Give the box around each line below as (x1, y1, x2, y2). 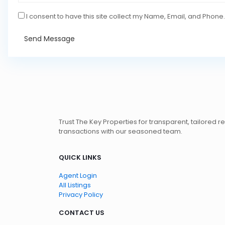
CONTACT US (58, 208, 104, 217)
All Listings (58, 180, 91, 190)
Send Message (24, 34, 75, 44)
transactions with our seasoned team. (58, 127, 182, 136)
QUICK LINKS (58, 153, 101, 162)
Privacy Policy (58, 190, 103, 199)
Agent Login (58, 171, 97, 180)
